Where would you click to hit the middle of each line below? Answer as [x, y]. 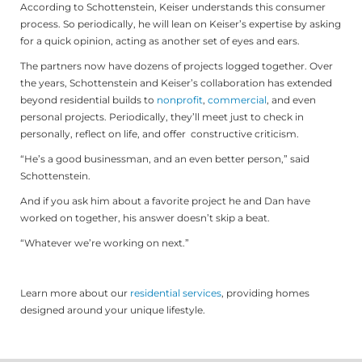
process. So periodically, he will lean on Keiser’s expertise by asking [181, 23]
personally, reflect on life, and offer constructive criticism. [160, 133]
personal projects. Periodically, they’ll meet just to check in [162, 116]
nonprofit [180, 99]
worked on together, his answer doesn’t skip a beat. [145, 217]
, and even [291, 99]
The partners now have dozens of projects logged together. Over [177, 65]
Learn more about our [75, 293]
